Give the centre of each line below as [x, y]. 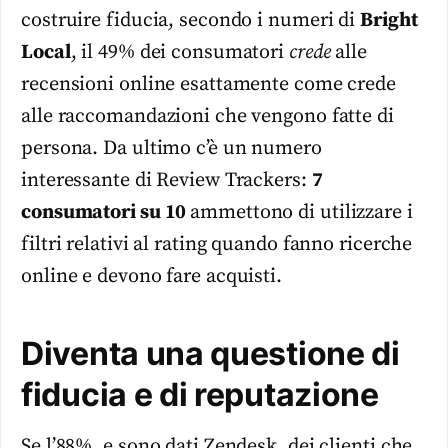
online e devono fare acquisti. [151, 276]
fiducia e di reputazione [200, 394]
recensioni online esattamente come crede [208, 84]
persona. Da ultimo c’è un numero [171, 148]
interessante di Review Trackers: [166, 180]
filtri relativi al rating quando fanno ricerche [217, 244]
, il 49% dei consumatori [179, 52]
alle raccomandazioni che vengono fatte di [207, 116]
